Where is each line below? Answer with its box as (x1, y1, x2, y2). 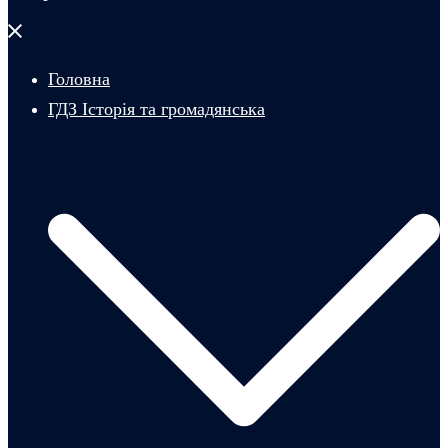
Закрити (7, 25, 66, 42)
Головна (48, 69, 110, 89)
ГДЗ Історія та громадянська (48, 99, 265, 119)
